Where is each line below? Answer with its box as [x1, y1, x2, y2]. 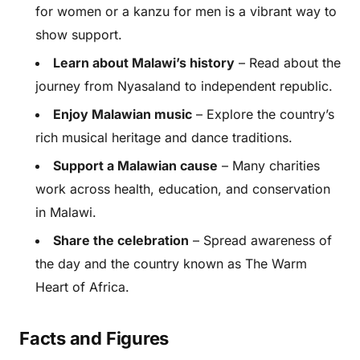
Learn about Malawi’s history [53, 55, 235, 71]
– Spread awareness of [189, 232, 332, 248]
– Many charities [218, 157, 320, 174]
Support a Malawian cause [53, 157, 218, 174]
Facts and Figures [19, 328, 170, 349]
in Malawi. [35, 204, 96, 220]
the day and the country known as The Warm [35, 256, 307, 272]
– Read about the [235, 55, 341, 71]
